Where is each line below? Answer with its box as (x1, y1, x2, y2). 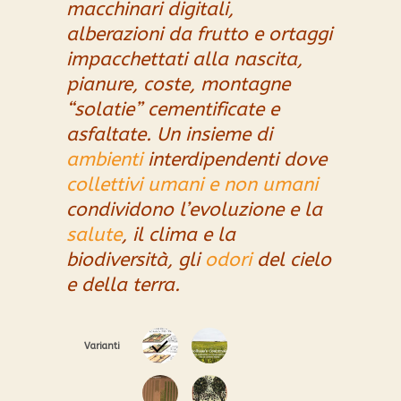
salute (66, 224, 122, 247)
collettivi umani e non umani (66, 174, 318, 197)
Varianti (84, 340, 120, 353)
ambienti (66, 149, 142, 172)
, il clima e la (122, 224, 235, 247)
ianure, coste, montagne (78, 73, 290, 97)
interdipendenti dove (148, 149, 327, 172)
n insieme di (169, 124, 272, 147)
